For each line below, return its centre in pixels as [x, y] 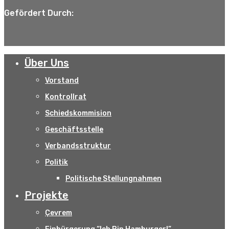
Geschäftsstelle [74, 129]
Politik [56, 162]
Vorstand [62, 80]
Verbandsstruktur [78, 146]
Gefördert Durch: [39, 13]
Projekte [47, 195]
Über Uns [47, 63]
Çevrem [59, 213]
